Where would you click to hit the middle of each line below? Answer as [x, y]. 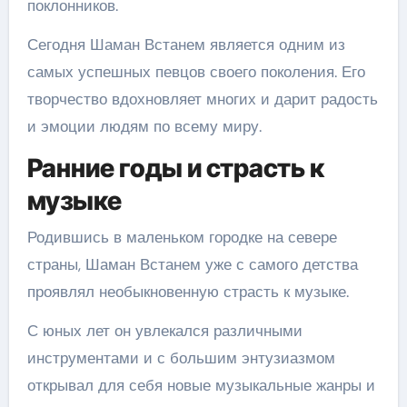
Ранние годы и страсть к [175, 168]
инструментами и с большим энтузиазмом [181, 357]
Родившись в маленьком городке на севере [182, 237]
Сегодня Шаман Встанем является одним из [186, 45]
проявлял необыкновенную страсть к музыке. [188, 291]
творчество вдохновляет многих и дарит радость [202, 99]
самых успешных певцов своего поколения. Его [196, 72]
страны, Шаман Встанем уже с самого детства [192, 264]
